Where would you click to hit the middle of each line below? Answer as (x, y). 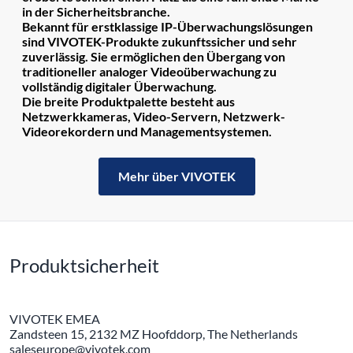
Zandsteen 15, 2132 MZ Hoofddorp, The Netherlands (154, 334)
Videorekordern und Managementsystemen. (147, 132)
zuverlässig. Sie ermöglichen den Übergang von (154, 57)
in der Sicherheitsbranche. (96, 12)
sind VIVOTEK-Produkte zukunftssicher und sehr (160, 42)
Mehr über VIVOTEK (176, 176)
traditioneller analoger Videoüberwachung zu (149, 72)
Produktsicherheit (84, 266)
